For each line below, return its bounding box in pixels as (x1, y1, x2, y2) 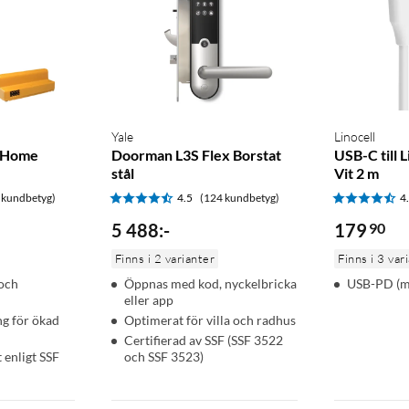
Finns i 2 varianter (114, 251, 215, 267)
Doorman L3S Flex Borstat (110, 146, 281, 164)
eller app (123, 292, 173, 309)
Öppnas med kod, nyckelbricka (123, 276, 297, 292)
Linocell (334, 129, 376, 145)
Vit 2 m (334, 164, 380, 183)
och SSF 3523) (123, 349, 204, 365)
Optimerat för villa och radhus (123, 312, 296, 329)
